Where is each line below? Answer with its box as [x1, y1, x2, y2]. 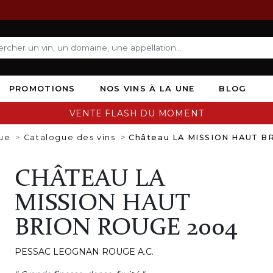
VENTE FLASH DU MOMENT [69, 107, 204, 119]
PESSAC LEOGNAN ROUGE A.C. [14, 246, 154, 257]
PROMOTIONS [9, 83, 76, 93]
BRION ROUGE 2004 [14, 216, 238, 241]
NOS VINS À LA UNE [99, 83, 195, 93]
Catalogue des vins [23, 132, 116, 142]
